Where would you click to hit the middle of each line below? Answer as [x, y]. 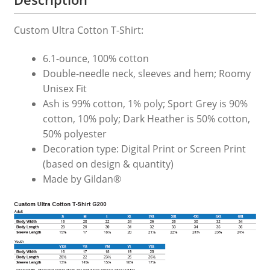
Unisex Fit [64, 89]
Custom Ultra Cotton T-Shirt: [78, 30]
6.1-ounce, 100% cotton [96, 59]
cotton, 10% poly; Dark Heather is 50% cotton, [146, 119]
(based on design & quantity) [108, 164]
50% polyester [74, 134]
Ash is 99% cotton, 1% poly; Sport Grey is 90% [145, 104]
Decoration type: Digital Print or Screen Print [144, 149]
